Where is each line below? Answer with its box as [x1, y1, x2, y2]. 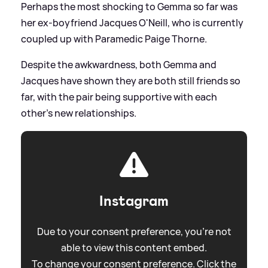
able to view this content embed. [61, 240, 207, 254]
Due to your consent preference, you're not [36, 224, 232, 238]
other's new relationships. [21, 106, 136, 120]
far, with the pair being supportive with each [21, 90, 217, 103]
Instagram [99, 191, 169, 211]
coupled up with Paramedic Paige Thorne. [21, 32, 207, 45]
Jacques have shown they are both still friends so [21, 74, 240, 87]
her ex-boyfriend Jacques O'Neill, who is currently [21, 16, 243, 29]
